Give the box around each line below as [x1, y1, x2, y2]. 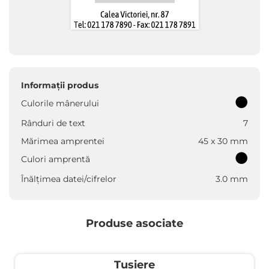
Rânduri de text [21, 118, 85, 128]
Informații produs [21, 80, 98, 91]
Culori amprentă [21, 154, 90, 165]
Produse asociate [86, 217, 183, 230]
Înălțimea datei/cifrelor [21, 174, 116, 184]
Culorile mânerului [21, 98, 99, 109]
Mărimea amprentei [21, 136, 104, 147]
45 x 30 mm [198, 136, 248, 147]
